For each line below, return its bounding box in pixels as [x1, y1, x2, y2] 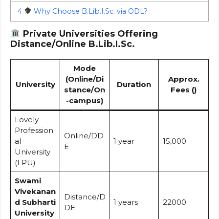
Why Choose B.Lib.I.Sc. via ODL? [32, 6, 148, 16]
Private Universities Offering [22, 28, 158, 39]
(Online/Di [66, 74, 104, 84]
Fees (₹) [171, 85, 197, 94]
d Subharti [14, 197, 56, 207]
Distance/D [64, 192, 106, 201]
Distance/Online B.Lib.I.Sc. [10, 38, 135, 49]
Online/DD [64, 131, 104, 140]
